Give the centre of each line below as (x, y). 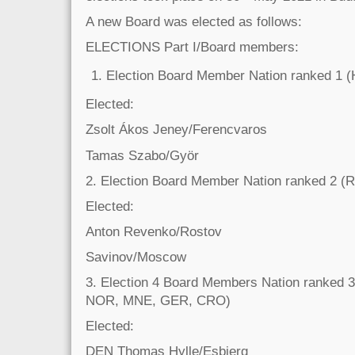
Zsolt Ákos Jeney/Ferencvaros (178, 130)
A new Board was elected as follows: (194, 22)
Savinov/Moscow (142, 256)
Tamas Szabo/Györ (146, 155)
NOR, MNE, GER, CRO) (158, 300)
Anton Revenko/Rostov (154, 231)
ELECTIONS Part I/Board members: (192, 47)
